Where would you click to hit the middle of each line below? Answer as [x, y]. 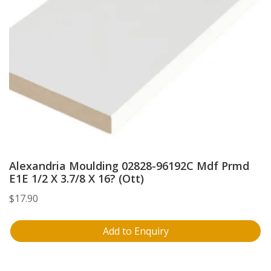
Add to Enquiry [135, 231]
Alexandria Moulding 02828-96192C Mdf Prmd [129, 165]
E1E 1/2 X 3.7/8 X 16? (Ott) [77, 178]
